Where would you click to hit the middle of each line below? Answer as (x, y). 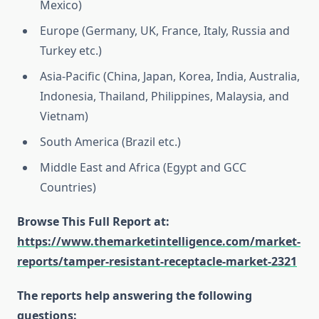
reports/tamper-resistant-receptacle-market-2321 (157, 262)
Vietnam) (64, 116)
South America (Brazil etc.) (110, 142)
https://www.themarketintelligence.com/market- (159, 242)
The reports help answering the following (135, 296)
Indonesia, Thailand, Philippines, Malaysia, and (164, 96)
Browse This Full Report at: (93, 222)
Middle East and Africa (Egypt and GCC (143, 168)
